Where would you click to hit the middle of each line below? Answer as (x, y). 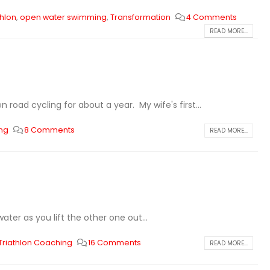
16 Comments (115, 243)
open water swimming (63, 17)
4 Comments (212, 17)
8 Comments (50, 130)
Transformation (140, 17)
